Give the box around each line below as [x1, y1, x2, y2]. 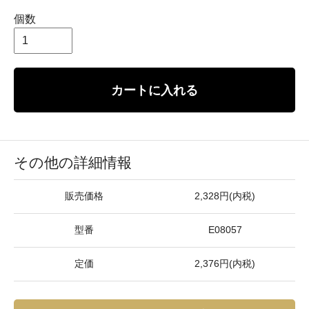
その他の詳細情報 [14, 154, 132, 170]
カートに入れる [111, 82, 198, 97]
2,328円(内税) [195, 190, 255, 201]
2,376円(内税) [195, 258, 255, 269]
